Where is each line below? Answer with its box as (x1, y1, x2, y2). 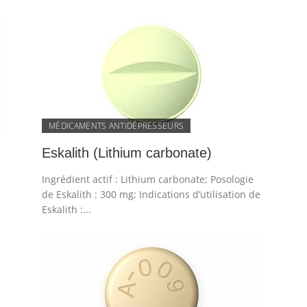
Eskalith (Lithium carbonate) (42, 145, 212, 160)
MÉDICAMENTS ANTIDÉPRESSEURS (49, 120, 184, 132)
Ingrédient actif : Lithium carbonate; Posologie (42, 173, 254, 186)
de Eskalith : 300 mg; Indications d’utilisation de (42, 188, 261, 201)
